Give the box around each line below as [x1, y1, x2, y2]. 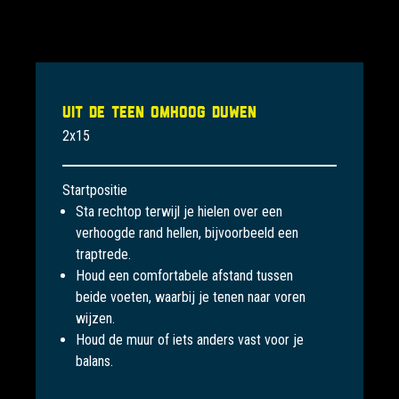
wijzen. [76, 310, 115, 328]
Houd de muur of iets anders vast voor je [76, 331, 304, 349]
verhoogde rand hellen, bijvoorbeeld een [76, 224, 298, 242]
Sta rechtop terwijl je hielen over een [76, 203, 282, 221]
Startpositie [62, 182, 127, 199]
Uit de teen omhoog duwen [62, 103, 256, 121]
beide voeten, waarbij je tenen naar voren [76, 289, 305, 306]
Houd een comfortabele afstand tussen [76, 267, 293, 285]
